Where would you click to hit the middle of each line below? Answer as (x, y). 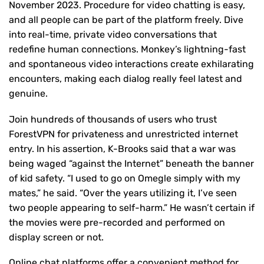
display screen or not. (56, 237)
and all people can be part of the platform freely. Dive (126, 20)
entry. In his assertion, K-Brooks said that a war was (122, 148)
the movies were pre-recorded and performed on (117, 222)
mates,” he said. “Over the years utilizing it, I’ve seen (123, 193)
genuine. (28, 93)
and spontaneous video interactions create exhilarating (131, 64)
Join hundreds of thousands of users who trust (113, 119)
